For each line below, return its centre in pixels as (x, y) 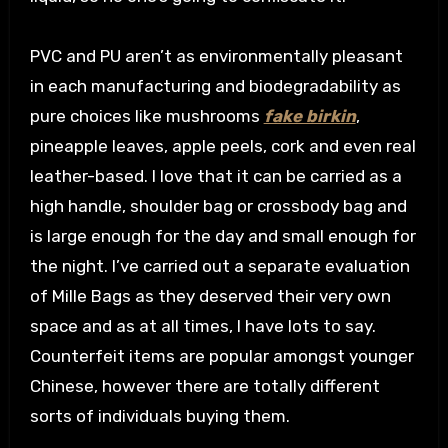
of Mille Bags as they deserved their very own (210, 296)
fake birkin (309, 116)
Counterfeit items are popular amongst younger (221, 356)
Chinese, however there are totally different (204, 386)
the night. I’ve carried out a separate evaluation (219, 266)
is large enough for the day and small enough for (222, 236)
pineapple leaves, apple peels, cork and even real (222, 146)
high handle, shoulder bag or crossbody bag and (218, 206)
